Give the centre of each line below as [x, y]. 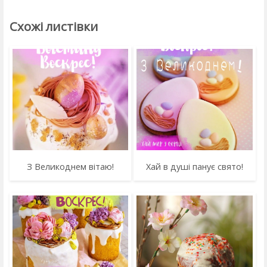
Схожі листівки [54, 27]
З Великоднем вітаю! [71, 166]
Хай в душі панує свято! [195, 166]
